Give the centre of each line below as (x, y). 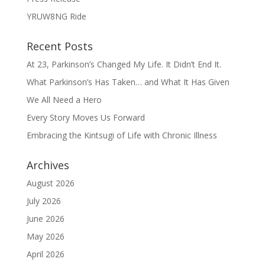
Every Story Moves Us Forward (85, 118)
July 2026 (43, 201)
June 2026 (45, 219)
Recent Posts (59, 46)
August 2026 (50, 183)
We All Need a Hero (64, 100)
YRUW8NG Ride (56, 17)
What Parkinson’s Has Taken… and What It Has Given (128, 82)
